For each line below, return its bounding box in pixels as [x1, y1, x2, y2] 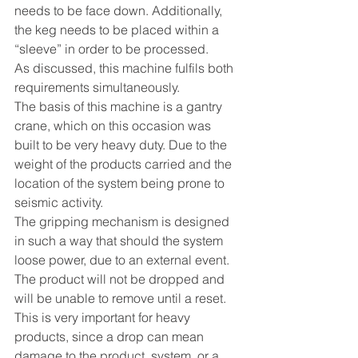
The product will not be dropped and [14, 270, 228, 287]
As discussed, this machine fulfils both [14, 59, 237, 76]
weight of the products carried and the [14, 155, 235, 172]
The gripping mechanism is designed [14, 213, 233, 229]
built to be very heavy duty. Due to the [14, 136, 230, 153]
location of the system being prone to [14, 174, 228, 191]
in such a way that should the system [14, 232, 226, 249]
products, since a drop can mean [14, 328, 207, 344]
